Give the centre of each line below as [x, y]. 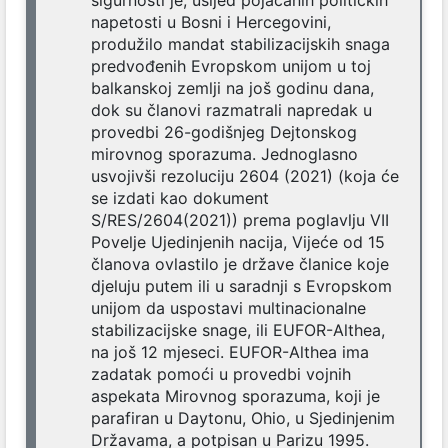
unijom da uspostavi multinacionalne [228, 308]
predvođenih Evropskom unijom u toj [231, 66]
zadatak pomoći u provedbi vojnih [221, 374]
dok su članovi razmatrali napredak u [231, 110]
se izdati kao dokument [180, 198]
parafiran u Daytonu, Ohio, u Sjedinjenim [243, 418]
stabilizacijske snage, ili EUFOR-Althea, [238, 330]
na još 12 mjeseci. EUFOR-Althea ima [230, 352]
